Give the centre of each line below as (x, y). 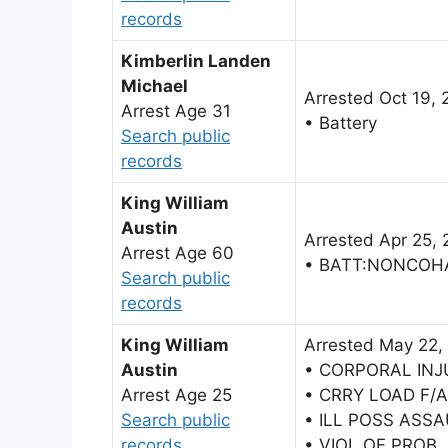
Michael (154, 86)
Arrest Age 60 (177, 253)
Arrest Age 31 (176, 111)
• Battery (340, 123)
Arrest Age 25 (176, 395)
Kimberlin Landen (196, 61)
